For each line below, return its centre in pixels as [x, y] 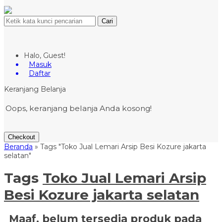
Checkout [22, 137]
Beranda [18, 147]
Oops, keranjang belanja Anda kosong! [79, 109]
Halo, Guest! [45, 55]
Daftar [40, 73]
